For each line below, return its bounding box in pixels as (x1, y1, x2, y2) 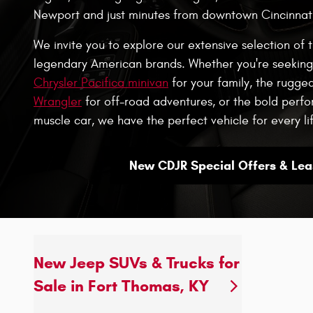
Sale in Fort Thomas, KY (34, 275, 209, 296)
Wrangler (34, 94, 82, 110)
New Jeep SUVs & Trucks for (34, 252, 240, 272)
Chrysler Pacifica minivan (34, 75, 168, 91)
